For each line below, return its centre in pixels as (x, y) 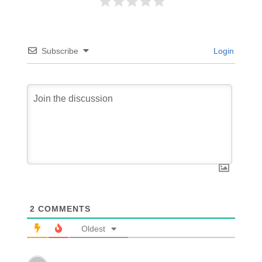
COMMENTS (63, 209)
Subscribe (60, 51)
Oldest (93, 229)
